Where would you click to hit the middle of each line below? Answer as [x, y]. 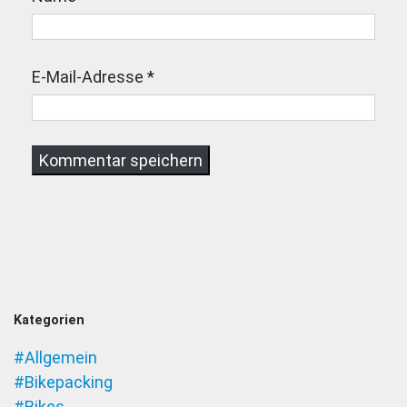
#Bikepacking [63, 382]
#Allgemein [55, 358]
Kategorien [49, 321]
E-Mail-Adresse [88, 77]
